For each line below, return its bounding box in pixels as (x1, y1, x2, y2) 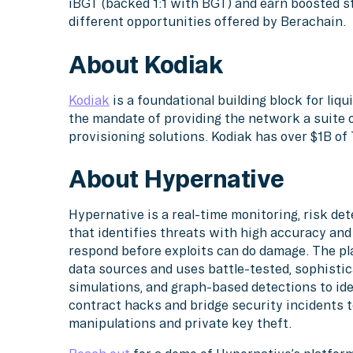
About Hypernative (69, 165, 284, 193)
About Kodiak (69, 50, 224, 78)
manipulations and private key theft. (69, 316, 292, 331)
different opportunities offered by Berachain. (69, 14, 347, 29)
